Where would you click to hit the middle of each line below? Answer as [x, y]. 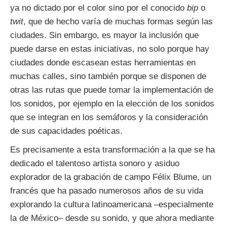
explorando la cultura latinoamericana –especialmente [112, 205]
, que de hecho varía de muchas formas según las [118, 22]
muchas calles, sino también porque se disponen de [108, 77]
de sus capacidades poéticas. [66, 131]
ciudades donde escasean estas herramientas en [103, 63]
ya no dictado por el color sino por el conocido [99, 8]
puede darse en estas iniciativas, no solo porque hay [110, 49]
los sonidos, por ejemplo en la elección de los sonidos [112, 104]
